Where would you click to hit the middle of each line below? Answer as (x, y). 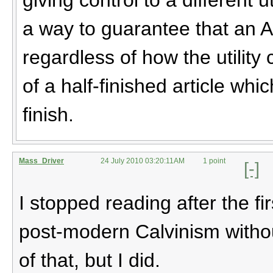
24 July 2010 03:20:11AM (143, 161)
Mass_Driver (41, 161)
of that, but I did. (90, 260)
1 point (214, 161)
